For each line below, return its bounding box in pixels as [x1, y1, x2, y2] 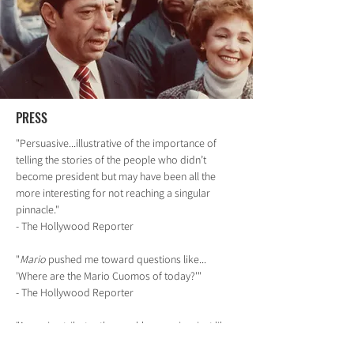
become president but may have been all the [16, 169, 216, 183]
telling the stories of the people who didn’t [16, 153, 206, 167]
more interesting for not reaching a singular [16, 186, 210, 200]
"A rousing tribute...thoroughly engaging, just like [16, 318, 231, 333]
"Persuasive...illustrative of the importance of [16, 136, 217, 150]
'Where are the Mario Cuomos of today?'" [16, 269, 201, 283]
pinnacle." [16, 202, 59, 217]
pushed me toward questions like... [46, 252, 206, 266]
